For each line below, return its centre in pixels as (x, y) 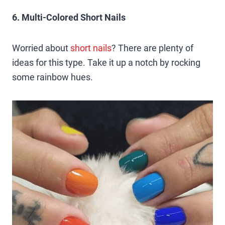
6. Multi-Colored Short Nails (69, 17)
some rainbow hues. (52, 77)
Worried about (41, 48)
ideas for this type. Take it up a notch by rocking (106, 62)
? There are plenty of (152, 48)
